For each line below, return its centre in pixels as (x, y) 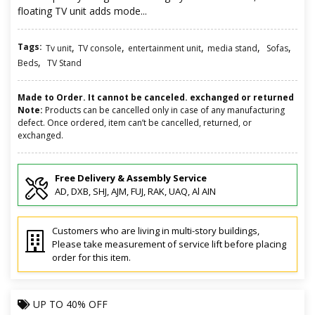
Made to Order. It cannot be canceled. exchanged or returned (156, 97)
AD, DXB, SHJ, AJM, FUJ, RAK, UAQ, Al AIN (135, 191)
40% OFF (87, 304)
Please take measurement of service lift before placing (169, 244)
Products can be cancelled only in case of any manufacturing (164, 110)
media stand (232, 48)
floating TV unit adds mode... (82, 11)
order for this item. (91, 257)
